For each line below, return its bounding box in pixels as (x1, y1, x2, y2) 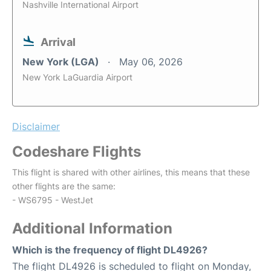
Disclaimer (12, 120, 60, 133)
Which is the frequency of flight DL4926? (12, 244, 207, 256)
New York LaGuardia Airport (22, 72, 132, 83)
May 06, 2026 (119, 56, 183, 68)
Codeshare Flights (12, 143, 141, 161)
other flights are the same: (12, 181, 116, 192)
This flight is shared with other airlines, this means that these (12, 167, 250, 178)
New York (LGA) (22, 56, 102, 68)
